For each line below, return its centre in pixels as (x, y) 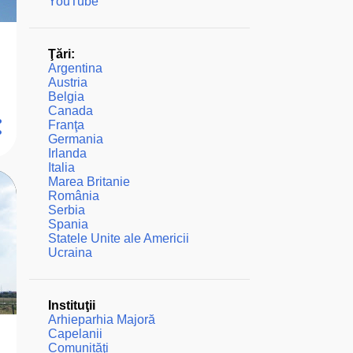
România (73, 196)
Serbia (66, 210)
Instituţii (71, 305)
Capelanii (75, 334)
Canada (70, 111)
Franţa (66, 125)
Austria (67, 82)
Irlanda (67, 153)
